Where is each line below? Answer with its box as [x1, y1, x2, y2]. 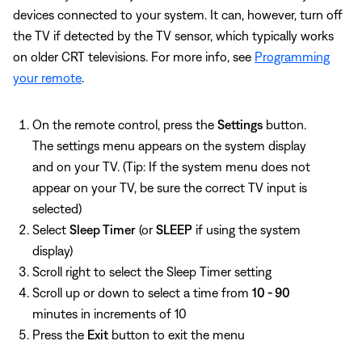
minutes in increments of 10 [32, 305, 187, 321]
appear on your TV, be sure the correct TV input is [32, 179, 307, 195]
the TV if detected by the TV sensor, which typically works [13, 27, 334, 43]
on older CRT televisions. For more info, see [13, 48, 255, 64]
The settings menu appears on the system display [32, 137, 306, 153]
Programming [255, 48, 330, 64]
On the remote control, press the [32, 116, 217, 132]
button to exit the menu [108, 326, 245, 342]
